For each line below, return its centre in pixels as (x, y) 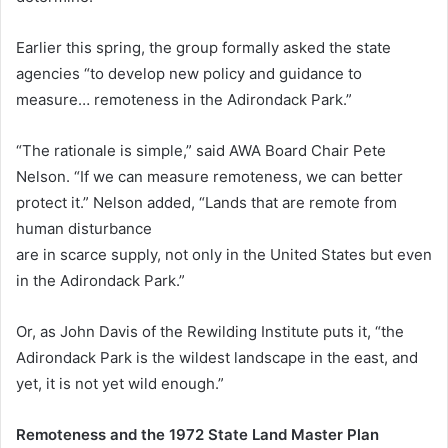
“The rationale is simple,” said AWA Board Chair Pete (201, 151)
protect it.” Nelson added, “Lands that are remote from (206, 203)
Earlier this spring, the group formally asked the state (203, 48)
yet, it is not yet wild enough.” (120, 384)
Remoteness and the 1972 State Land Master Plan (197, 435)
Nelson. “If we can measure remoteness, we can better (209, 177)
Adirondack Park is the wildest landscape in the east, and (217, 358)
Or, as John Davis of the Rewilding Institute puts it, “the (210, 332)
